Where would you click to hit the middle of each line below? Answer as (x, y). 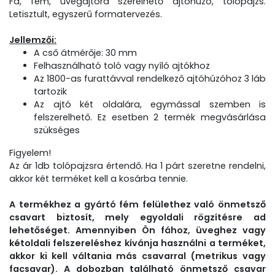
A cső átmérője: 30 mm (85, 53)
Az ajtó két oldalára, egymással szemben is (150, 104)
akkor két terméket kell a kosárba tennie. (99, 179)
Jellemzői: (33, 40)
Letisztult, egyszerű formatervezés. (86, 14)
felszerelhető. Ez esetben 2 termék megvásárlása (150, 117)
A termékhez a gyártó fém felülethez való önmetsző (137, 204)
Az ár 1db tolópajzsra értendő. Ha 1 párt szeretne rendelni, (137, 166)
